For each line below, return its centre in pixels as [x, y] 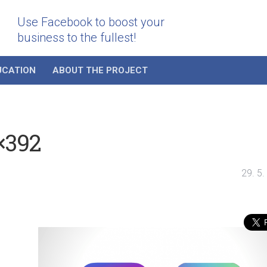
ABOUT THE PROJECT [100, 71]
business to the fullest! [77, 38]
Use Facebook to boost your [91, 22]
